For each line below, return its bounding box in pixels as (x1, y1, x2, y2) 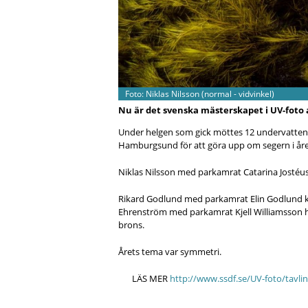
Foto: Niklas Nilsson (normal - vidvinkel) (124, 87, 274, 99)
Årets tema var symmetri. (118, 245, 221, 258)
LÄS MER (131, 272, 170, 285)
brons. (118, 218, 144, 231)
